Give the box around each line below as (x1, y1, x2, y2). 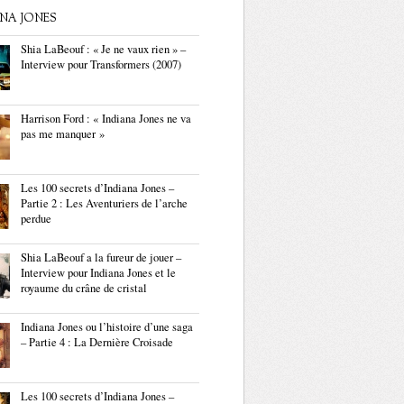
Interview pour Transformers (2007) (21, 57, 181, 72)
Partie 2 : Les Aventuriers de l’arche (21, 196, 188, 211)
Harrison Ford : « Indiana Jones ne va (21, 111, 191, 126)
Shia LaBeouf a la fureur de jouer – (21, 250, 181, 265)
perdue (21, 211, 51, 226)
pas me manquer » (21, 126, 105, 142)
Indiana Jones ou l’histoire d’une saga (21, 319, 193, 335)
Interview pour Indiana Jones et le (21, 265, 176, 280)
